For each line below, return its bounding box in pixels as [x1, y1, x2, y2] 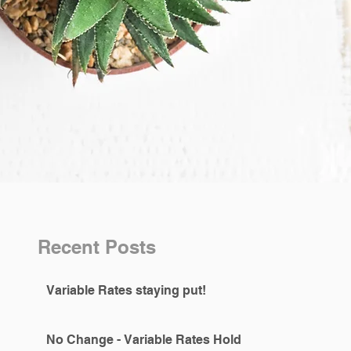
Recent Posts [38, 236, 156, 258]
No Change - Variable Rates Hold [46, 332, 241, 347]
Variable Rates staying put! [46, 283, 206, 298]
